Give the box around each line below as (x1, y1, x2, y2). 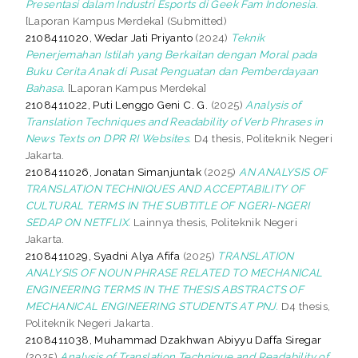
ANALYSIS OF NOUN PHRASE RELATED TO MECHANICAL (25, 265, 323, 279)
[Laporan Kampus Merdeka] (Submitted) (25, 14, 228, 27)
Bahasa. (25, 81, 66, 94)
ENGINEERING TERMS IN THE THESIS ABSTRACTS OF (25, 282, 304, 296)
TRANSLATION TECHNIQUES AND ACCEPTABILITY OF (25, 181, 305, 195)
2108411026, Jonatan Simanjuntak (25, 165, 202, 178)
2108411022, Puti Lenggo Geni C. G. (25, 97, 209, 111)
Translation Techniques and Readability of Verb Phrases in (25, 114, 324, 128)
